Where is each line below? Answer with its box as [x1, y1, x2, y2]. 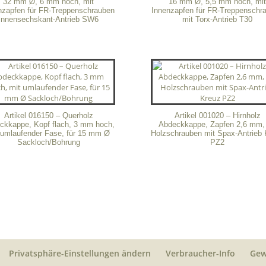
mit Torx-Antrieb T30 [182, 14, 253, 24]
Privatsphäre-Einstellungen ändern [9, 248, 151, 259]
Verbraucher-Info [166, 248, 235, 259]
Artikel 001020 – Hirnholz [174, 111, 261, 121]
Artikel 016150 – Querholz [4, 111, 93, 121]
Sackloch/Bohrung [17, 138, 80, 147]
